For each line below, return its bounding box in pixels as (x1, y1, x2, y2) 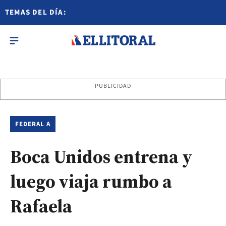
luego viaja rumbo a (10, 169, 172, 194)
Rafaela (10, 194, 72, 218)
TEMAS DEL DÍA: (5, 7, 67, 18)
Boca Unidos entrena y (10, 144, 192, 169)
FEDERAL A (15, 120, 51, 129)
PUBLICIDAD (94, 82, 132, 90)
